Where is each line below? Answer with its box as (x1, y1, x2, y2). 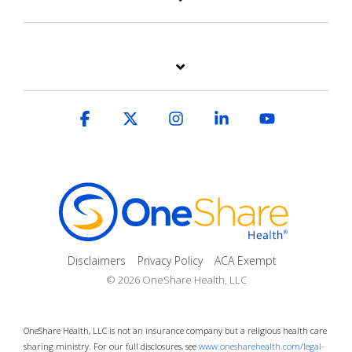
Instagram (184, 109, 247, 129)
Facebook (93, 109, 155, 129)
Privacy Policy (137, 253, 203, 269)
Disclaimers (68, 253, 126, 269)
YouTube (275, 109, 332, 129)
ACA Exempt (214, 253, 277, 269)
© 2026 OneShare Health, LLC (105, 273, 247, 288)
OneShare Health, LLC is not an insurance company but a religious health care (24, 324, 327, 337)
